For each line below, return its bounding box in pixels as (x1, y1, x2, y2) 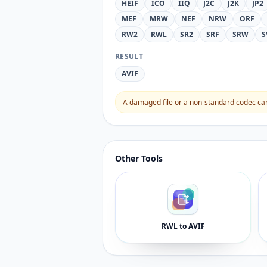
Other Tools (115, 153, 163, 164)
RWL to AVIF (161, 221, 205, 231)
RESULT (115, 51, 143, 61)
